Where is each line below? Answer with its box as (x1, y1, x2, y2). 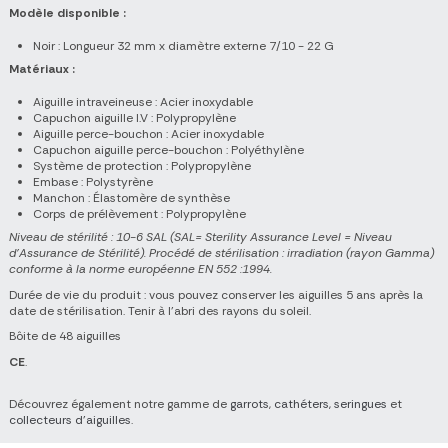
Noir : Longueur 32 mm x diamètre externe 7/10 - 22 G (33, 38, 334, 55)
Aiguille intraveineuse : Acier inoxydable (33, 94, 253, 111)
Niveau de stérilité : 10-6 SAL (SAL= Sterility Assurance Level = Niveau (9, 229, 392, 246)
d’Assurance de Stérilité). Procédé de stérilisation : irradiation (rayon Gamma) (9, 245, 434, 262)
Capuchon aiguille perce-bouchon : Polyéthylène (33, 142, 304, 159)
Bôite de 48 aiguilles (9, 328, 121, 345)
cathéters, (274, 395, 331, 412)
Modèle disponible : (9, 5, 126, 22)
